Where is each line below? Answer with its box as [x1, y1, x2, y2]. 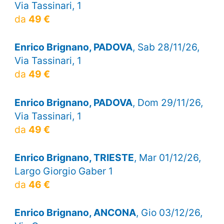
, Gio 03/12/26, [135, 206, 202, 218]
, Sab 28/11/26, [132, 41, 199, 53]
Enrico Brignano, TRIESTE [14, 151, 134, 163]
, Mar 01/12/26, [133, 151, 201, 163]
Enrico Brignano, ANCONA [14, 206, 136, 218]
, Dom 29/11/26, [132, 96, 203, 108]
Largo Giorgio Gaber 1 [14, 164, 113, 177]
